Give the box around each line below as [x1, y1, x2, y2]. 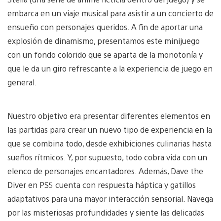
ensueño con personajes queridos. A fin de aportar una [7, 22, 203, 33]
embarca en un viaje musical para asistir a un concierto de [7, 8, 214, 19]
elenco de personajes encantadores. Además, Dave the [7, 166, 203, 177]
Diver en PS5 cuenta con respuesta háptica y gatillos [7, 180, 196, 190]
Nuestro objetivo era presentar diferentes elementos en [7, 110, 210, 121]
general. [7, 77, 39, 88]
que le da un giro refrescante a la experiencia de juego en [7, 63, 213, 74]
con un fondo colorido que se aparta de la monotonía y [7, 49, 203, 60]
